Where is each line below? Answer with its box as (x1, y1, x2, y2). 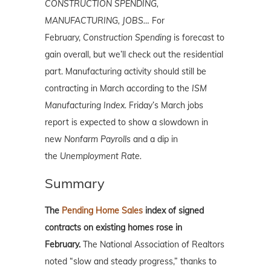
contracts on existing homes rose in (45, 222, 182, 233)
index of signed (143, 205, 204, 217)
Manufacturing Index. (45, 100, 126, 111)
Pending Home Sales (62, 205, 143, 217)
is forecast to (171, 32, 224, 44)
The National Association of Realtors (83, 239, 224, 250)
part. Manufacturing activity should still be (45, 66, 206, 77)
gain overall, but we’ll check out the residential (45, 49, 223, 60)
